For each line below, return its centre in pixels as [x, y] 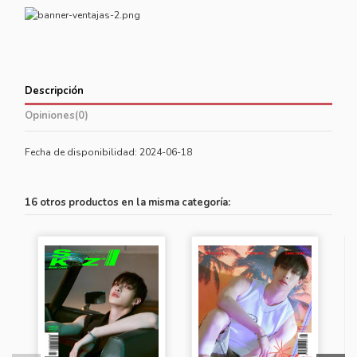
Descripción [55, 91]
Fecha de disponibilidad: [81, 153]
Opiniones [50, 115]
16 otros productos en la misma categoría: [128, 203]
